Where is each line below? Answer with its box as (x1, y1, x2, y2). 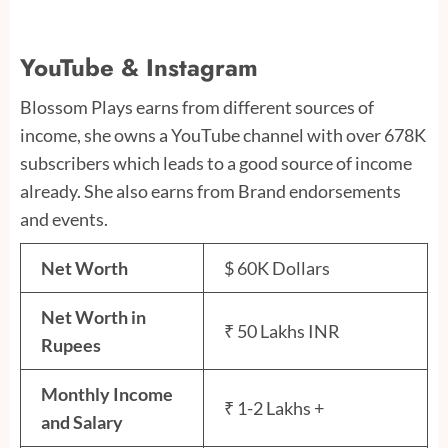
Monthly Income (41, 383, 173, 406)
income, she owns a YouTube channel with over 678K (20, 124, 426, 147)
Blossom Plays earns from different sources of (20, 96, 374, 119)
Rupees (41, 334, 101, 357)
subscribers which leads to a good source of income (20, 152, 412, 175)
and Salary (41, 411, 123, 434)
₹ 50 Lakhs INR (224, 320, 340, 343)
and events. (20, 208, 108, 231)
